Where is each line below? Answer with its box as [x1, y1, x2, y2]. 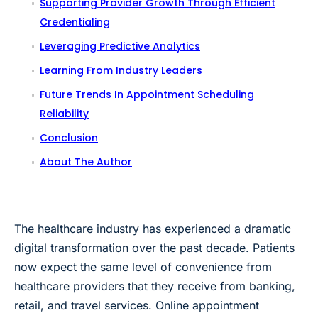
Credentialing [40, 14, 110, 29]
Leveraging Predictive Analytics [40, 38, 200, 53]
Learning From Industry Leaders [40, 62, 202, 77]
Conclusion [40, 130, 98, 145]
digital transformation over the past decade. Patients [14, 240, 295, 255]
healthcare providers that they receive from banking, [14, 278, 295, 293]
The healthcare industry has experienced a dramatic [14, 221, 291, 236]
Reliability [40, 106, 89, 121]
